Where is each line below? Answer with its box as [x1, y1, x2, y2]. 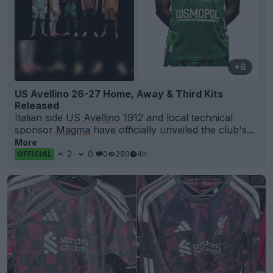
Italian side [15, 111, 66, 124]
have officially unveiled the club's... [90, 123, 254, 136]
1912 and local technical [120, 111, 233, 124]
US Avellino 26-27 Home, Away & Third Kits [15, 87, 223, 100]
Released [15, 99, 59, 112]
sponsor [15, 123, 56, 136]
